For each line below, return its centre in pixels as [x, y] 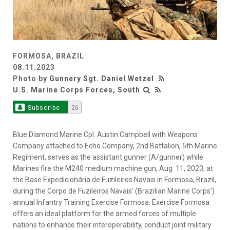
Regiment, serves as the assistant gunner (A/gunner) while [108, 157]
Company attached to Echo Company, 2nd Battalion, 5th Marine [115, 146]
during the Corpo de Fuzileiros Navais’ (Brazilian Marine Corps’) [114, 191]
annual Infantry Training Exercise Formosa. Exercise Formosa [111, 203]
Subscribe [44, 108]
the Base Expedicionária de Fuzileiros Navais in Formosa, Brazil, [114, 180]
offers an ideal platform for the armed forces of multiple [104, 214]
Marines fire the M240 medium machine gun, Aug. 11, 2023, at [113, 169]
